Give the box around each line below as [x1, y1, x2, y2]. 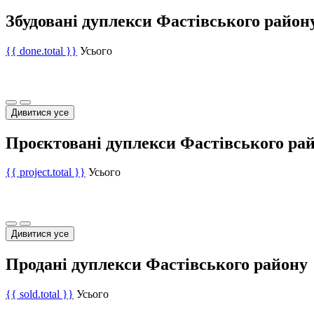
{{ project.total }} [6, 166, 86, 179]
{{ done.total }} [6, 44, 77, 57]
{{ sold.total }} [6, 288, 74, 301]
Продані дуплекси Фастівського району [6, 255, 308, 274]
